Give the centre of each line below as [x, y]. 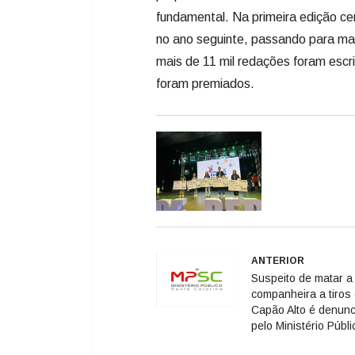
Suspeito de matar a [302, 278]
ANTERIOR [278, 260]
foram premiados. [207, 83]
